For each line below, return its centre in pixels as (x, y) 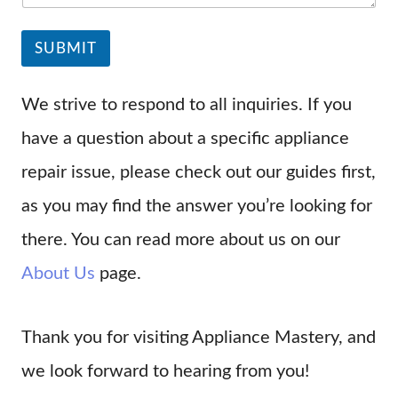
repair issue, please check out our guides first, (199, 173)
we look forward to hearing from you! (165, 372)
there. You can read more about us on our (181, 240)
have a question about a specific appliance (185, 139)
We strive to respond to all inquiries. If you (187, 105)
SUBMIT (66, 49)
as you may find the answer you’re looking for (197, 207)
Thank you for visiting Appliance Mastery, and (199, 338)
